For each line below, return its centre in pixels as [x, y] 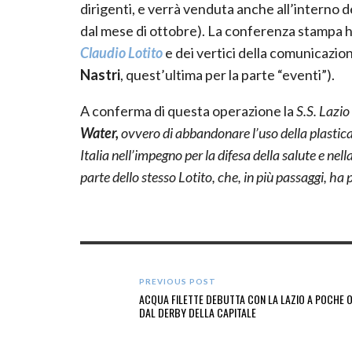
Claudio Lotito [121, 52]
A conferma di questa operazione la [187, 110]
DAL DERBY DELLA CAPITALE [198, 312]
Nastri [100, 74]
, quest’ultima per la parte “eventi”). [227, 74]
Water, [101, 132]
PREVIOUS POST [178, 281]
